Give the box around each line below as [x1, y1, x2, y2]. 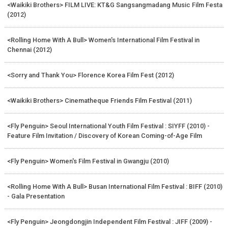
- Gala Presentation [7, 192, 65, 200]
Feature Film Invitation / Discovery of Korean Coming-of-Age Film [7, 131, 202, 139]
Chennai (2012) [7, 45, 52, 53]
